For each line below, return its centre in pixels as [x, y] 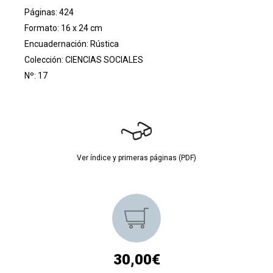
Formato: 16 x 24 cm [63, 28]
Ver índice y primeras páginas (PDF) [136, 158]
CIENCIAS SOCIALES [104, 60]
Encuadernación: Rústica [72, 44]
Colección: [45, 60]
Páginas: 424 [49, 12]
